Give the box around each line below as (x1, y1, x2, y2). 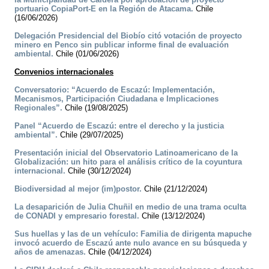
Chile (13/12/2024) (139, 211, 205, 221)
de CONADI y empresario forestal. (14, 211, 139, 221)
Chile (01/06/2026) (53, 49, 119, 59)
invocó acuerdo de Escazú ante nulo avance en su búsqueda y (14, 238, 247, 248)
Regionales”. (14, 103, 62, 113)
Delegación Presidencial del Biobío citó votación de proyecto (14, 31, 242, 41)
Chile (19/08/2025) (62, 103, 128, 113)
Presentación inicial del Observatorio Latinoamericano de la (14, 148, 238, 158)
